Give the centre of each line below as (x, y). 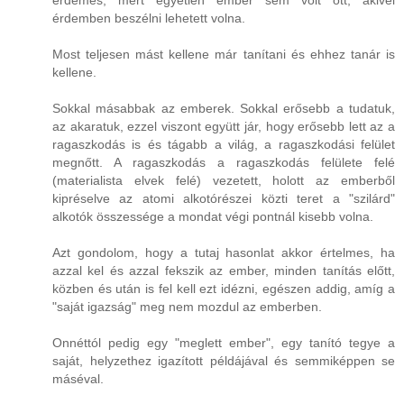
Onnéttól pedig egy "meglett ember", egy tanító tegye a (224, 343)
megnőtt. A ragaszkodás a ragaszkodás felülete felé (224, 163)
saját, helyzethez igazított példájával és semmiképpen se (224, 361)
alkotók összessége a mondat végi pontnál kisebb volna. (213, 217)
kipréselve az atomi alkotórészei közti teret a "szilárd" (224, 199)
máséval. (78, 379)
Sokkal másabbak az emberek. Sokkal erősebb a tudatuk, (224, 109)
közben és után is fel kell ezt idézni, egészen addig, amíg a (224, 289)
